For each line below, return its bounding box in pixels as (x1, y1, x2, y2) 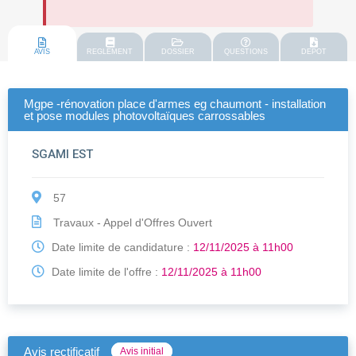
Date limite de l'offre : (48, 265, 161, 279)
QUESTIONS (224, 48, 269, 56)
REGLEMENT (87, 48, 133, 56)
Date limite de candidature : (48, 241, 193, 254)
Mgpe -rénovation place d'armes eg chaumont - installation (24, 97, 326, 111)
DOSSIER (161, 48, 195, 56)
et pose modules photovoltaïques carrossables (24, 109, 265, 123)
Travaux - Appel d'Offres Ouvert (50, 216, 212, 230)
